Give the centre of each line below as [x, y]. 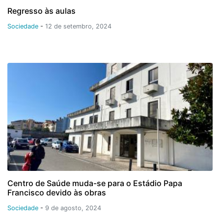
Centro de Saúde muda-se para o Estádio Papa [95, 183]
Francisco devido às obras [57, 192]
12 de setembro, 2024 [78, 26]
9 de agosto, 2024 [73, 208]
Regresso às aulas [41, 11]
